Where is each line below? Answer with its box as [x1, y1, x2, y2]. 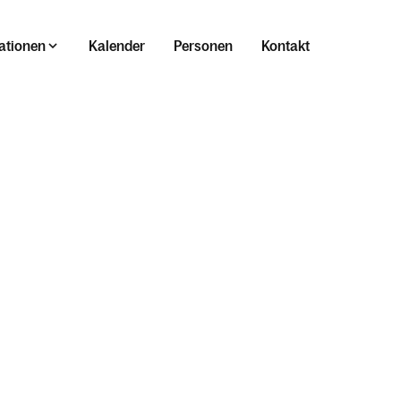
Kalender [89, 38, 145, 54]
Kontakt [261, 38, 310, 54]
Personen [174, 38, 233, 54]
